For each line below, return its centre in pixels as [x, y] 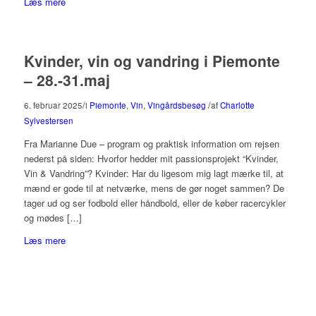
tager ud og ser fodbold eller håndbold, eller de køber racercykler [154, 202]
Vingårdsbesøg [176, 105]
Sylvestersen [48, 120]
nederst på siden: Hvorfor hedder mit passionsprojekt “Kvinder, [151, 158]
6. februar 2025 [53, 105]
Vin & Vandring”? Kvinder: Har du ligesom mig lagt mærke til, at [153, 173]
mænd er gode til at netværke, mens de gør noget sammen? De [154, 188]
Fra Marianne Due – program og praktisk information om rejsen [151, 143]
